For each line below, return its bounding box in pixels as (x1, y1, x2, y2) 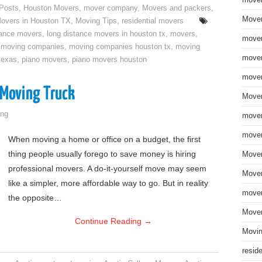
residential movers (122, 17, 184, 25)
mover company (84, 4, 138, 12)
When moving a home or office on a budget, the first (8, 135, 201, 144)
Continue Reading (75, 216, 144, 226)
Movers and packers (142, 4, 212, 12)
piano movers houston (72, 56, 147, 64)
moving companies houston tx (69, 43, 171, 51)
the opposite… (8, 193, 62, 202)
